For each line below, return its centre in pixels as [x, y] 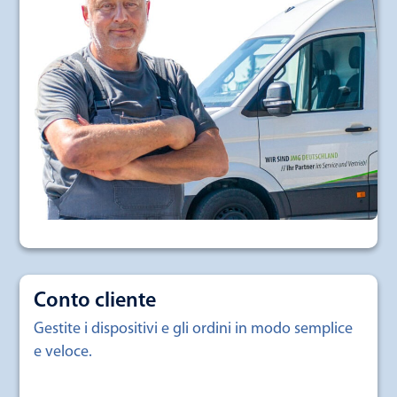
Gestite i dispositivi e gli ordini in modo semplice [193, 330]
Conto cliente [95, 302]
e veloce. [63, 353]
